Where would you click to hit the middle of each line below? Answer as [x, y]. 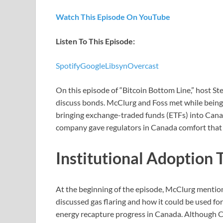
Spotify [68, 66]
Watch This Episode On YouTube [113, 17]
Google [93, 66]
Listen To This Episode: [95, 41]
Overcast [143, 66]
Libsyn [116, 66]
